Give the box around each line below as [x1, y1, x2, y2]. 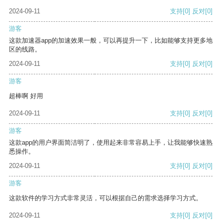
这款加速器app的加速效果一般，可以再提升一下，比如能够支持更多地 [9, 37, 213, 45]
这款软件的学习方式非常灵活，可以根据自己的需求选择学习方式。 [9, 194, 202, 202]
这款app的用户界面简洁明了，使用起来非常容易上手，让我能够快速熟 [9, 139, 213, 147]
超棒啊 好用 [9, 92, 43, 100]
